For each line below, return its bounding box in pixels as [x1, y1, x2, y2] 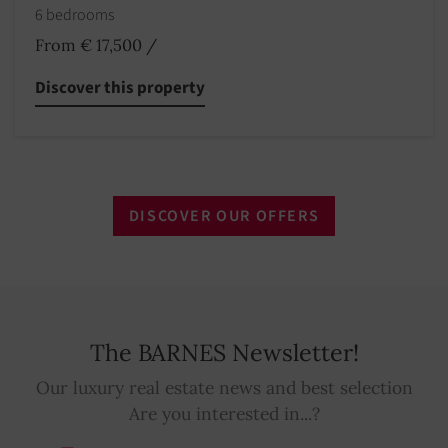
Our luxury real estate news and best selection [35, 375, 413, 399]
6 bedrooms [35, 3, 117, 26]
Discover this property [35, 75, 205, 100]
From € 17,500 [35, 34, 142, 55]
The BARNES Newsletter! [89, 337, 359, 367]
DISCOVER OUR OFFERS [128, 204, 320, 227]
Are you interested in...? [128, 401, 320, 425]
